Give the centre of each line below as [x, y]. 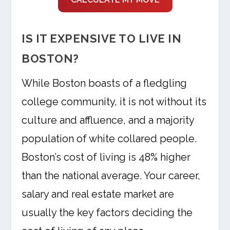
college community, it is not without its [114, 102]
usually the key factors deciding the [107, 213]
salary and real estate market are [98, 194]
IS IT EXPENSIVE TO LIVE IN [102, 39]
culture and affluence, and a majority [108, 120]
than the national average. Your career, [111, 176]
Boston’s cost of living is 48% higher [106, 157]
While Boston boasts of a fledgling [104, 83]
